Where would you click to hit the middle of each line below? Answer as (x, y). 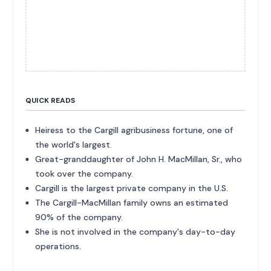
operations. (58, 246)
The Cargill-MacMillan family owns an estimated (132, 202)
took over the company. (84, 173)
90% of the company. (79, 217)
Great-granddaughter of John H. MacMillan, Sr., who (139, 159)
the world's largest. (74, 144)
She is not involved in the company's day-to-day (135, 231)
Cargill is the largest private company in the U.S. (132, 188)
